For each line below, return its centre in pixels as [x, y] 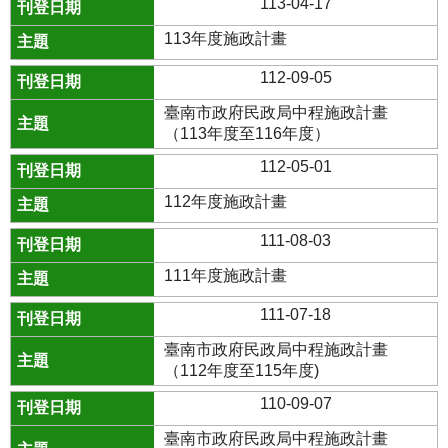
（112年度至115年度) [242, 370]
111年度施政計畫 [226, 275]
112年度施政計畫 [226, 201]
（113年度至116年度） [247, 133]
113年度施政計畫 [226, 38]
